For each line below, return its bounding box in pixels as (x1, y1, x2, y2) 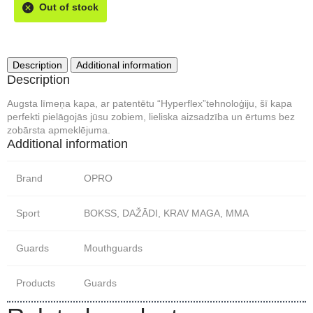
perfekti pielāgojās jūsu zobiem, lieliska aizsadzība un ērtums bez (7, 111, 295, 122)
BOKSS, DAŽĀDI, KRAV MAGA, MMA (84, 207, 249, 219)
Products (15, 277, 55, 289)
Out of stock (39, 1, 99, 13)
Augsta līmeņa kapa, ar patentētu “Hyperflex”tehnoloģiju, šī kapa (7, 98, 292, 109)
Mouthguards (84, 242, 143, 254)
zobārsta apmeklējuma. (7, 124, 110, 136)
